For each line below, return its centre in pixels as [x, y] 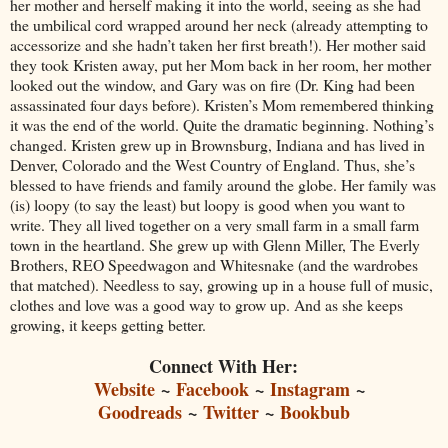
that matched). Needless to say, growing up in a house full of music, [221, 285]
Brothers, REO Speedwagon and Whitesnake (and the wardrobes [214, 265]
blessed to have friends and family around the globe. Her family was [223, 185]
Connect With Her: [226, 366]
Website [124, 389]
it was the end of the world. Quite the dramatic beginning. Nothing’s [222, 125]
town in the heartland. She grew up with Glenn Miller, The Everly [215, 245]
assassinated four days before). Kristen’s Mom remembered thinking [222, 105]
